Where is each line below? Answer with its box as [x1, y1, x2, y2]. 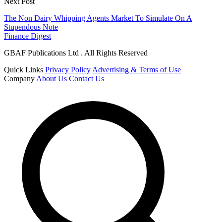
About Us [36, 74, 67, 83]
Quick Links [4, 65, 43, 74]
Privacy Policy [45, 65, 91, 74]
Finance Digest [4, 32, 51, 41]
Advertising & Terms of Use [92, 65, 181, 74]
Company [4, 74, 35, 83]
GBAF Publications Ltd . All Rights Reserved [4, 49, 148, 57]
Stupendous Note [4, 23, 58, 32]
